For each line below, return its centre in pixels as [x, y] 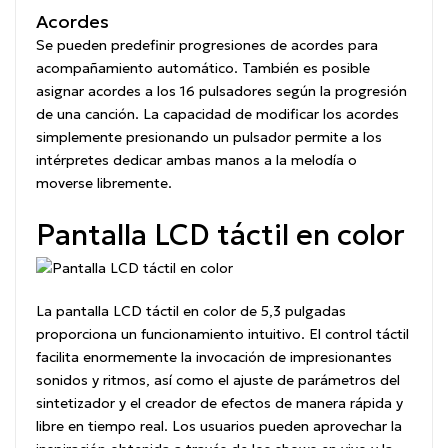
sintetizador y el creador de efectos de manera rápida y [219, 402]
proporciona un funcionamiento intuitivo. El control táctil [222, 333]
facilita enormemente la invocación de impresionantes [214, 356]
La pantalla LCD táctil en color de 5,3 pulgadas [191, 310]
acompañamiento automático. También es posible [203, 68]
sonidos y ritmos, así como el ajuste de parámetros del [218, 379]
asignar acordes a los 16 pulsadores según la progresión [221, 91]
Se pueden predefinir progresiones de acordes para [207, 45]
